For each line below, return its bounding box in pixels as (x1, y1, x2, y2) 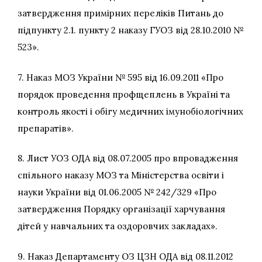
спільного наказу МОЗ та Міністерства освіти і (18, 170, 224, 181)
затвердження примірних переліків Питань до (18, 8, 223, 19)
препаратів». (18, 122, 74, 134)
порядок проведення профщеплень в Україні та (18, 88, 230, 100)
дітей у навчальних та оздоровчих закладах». (18, 220, 218, 232)
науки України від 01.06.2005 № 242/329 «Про (18, 187, 216, 198)
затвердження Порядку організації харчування (18, 204, 225, 215)
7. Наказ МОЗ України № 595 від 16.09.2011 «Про (18, 71, 223, 83)
